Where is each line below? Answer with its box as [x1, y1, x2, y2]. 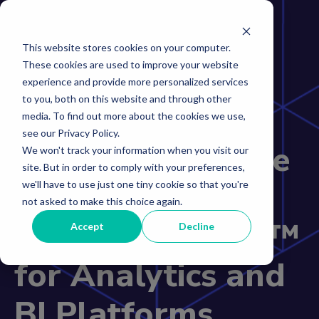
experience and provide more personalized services [21, 75, 249, 88]
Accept [70, 219, 104, 232]
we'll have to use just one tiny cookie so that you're [21, 177, 249, 190]
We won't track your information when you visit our [21, 143, 249, 156]
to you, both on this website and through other [21, 92, 231, 105]
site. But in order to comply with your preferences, [21, 160, 245, 173]
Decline [179, 219, 215, 232]
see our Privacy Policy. [21, 126, 120, 139]
